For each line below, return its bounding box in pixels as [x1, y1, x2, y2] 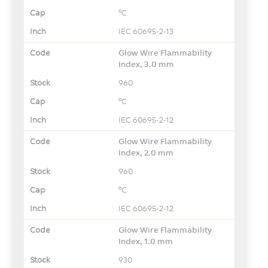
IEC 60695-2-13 [118, 26, 174, 36]
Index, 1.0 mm [118, 236, 173, 246]
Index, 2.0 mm [118, 147, 174, 157]
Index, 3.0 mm [118, 59, 175, 69]
